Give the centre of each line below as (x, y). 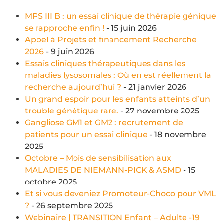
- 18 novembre (177, 134)
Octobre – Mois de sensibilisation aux (98, 158)
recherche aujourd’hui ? (73, 87)
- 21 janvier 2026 (154, 87)
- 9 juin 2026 (69, 51)
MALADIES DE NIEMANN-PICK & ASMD (103, 170)
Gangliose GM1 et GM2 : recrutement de (104, 122)
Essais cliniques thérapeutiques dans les (105, 63)
